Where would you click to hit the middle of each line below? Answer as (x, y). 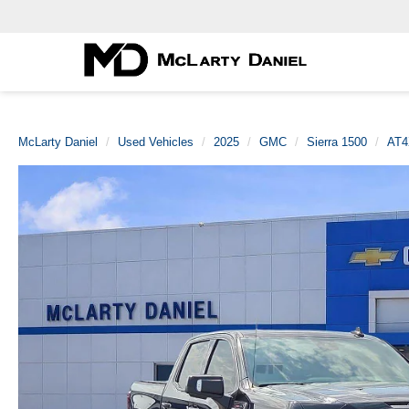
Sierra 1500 (337, 142)
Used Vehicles (156, 142)
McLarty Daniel (58, 142)
